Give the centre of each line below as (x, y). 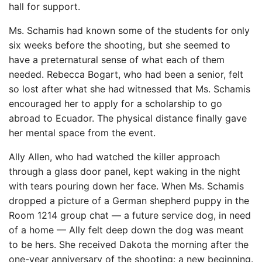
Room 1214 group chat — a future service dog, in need (130, 215)
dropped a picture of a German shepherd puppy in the (129, 200)
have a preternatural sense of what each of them (117, 59)
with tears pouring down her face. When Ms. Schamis (126, 186)
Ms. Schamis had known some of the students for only (129, 30)
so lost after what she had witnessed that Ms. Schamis (130, 89)
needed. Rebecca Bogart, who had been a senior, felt (126, 74)
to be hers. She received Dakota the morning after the (129, 244)
